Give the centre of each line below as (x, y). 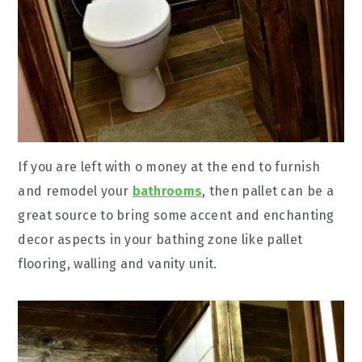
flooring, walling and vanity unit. (118, 263)
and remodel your (75, 191)
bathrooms (167, 191)
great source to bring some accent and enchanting (176, 215)
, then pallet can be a (268, 191)
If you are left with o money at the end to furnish (169, 166)
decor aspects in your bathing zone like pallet (160, 239)
